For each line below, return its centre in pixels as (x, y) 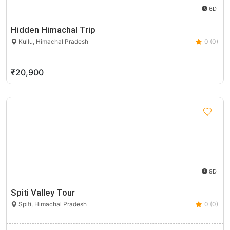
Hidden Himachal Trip (53, 30)
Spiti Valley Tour (43, 193)
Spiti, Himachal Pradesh (52, 204)
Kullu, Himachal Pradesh (53, 41)
